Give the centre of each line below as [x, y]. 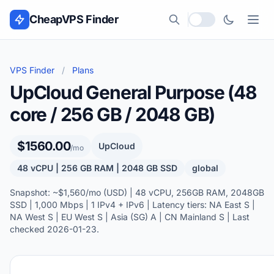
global [205, 168]
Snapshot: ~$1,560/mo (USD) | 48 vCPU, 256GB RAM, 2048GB [137, 192]
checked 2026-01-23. [54, 229]
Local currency [222, 26]
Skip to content [41, 10]
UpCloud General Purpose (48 [133, 92]
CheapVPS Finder [74, 19]
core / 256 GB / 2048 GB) [113, 114]
